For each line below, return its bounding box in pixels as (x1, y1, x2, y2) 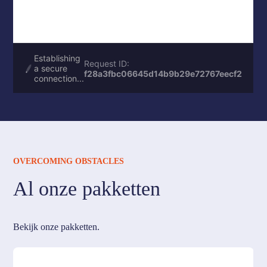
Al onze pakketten (13, 178, 161, 200)
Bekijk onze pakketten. (13, 222, 100, 232)
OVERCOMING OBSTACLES (13, 157, 125, 166)
